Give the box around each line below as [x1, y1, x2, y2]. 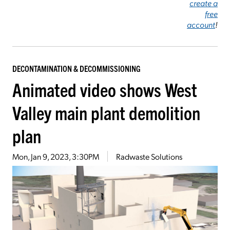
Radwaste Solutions [116, 150, 182, 162]
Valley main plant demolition [12, 100, 200, 124]
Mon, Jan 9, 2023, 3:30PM [12, 150, 99, 162]
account [187, 18, 215, 30]
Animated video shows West [12, 77, 197, 101]
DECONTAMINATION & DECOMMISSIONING [12, 63, 141, 73]
